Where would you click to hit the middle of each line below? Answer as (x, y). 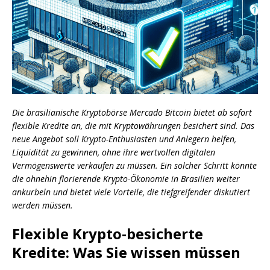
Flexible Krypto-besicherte (108, 234)
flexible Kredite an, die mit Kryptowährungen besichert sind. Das (133, 126)
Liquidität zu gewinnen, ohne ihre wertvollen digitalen (114, 152)
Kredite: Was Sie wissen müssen (126, 253)
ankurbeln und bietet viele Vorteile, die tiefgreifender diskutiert (131, 192)
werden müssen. (42, 206)
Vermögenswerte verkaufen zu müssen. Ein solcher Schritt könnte (134, 166)
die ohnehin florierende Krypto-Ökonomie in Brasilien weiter (126, 179)
